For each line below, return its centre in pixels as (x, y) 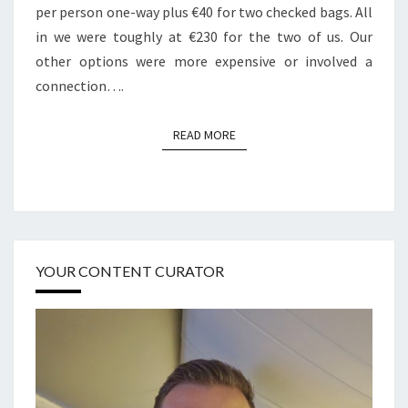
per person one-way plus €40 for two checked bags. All (204, 12)
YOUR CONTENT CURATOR (130, 271)
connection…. (80, 86)
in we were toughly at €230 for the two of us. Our (204, 36)
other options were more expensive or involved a (204, 61)
